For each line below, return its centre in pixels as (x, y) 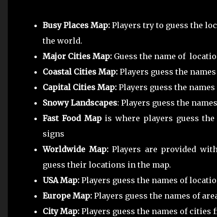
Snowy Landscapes (80, 103)
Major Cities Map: (77, 56)
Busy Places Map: (77, 25)
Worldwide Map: (77, 149)
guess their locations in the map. (107, 165)
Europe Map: (67, 196)
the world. (62, 41)
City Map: (61, 211)
